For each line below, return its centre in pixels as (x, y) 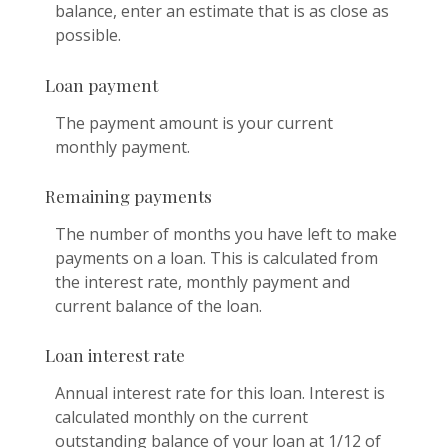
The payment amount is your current (194, 122)
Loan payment (101, 84)
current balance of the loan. (158, 305)
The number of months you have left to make (226, 233)
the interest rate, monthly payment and (202, 281)
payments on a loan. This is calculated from (216, 257)
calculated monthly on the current (181, 416)
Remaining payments (128, 195)
